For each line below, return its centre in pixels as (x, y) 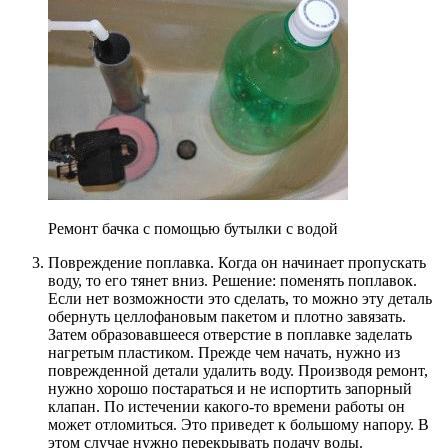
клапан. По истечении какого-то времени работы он (226, 407)
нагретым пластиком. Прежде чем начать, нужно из (224, 353)
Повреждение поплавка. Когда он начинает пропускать (237, 263)
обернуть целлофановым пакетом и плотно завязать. (227, 317)
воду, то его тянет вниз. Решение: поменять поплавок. (232, 281)
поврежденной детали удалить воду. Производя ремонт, (238, 371)
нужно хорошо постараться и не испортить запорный (230, 389)
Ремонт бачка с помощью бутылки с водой (193, 229)
